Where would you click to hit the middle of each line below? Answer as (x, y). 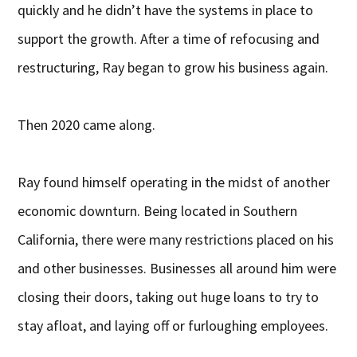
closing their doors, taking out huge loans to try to (169, 297)
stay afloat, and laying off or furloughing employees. (173, 326)
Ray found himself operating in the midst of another (174, 182)
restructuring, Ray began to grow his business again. (173, 68)
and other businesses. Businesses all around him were (177, 269)
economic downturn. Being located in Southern (158, 211)
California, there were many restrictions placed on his (176, 240)
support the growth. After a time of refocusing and (169, 39)
